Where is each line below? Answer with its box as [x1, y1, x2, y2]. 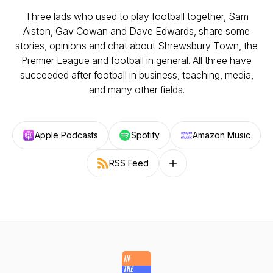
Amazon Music [193, 130, 250, 140]
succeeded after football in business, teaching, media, [19, 69, 253, 81]
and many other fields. [88, 83, 185, 96]
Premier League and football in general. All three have [21, 54, 252, 66]
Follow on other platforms [166, 163, 268, 174]
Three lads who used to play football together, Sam [24, 10, 249, 23]
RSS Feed [108, 158, 149, 168]
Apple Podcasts [35, 130, 98, 140]
